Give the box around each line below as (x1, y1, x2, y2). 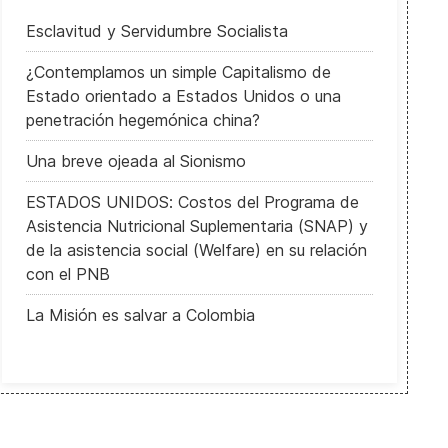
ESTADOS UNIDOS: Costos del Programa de (25, 192, 359, 212)
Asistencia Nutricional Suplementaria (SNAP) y (25, 216, 368, 236)
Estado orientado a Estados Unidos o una (25, 86, 341, 106)
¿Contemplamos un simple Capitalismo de (25, 62, 331, 82)
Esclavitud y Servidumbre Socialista (25, 21, 288, 41)
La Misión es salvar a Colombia (25, 305, 255, 325)
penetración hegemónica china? (25, 110, 260, 130)
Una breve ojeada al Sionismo (25, 151, 246, 171)
